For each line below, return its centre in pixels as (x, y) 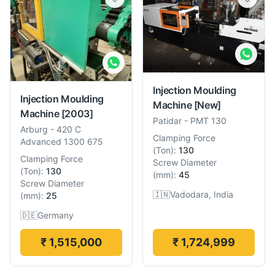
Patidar (167, 120)
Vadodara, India (202, 194)
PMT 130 (208, 120)
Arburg (34, 129)
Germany (56, 215)
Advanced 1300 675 (62, 141)
